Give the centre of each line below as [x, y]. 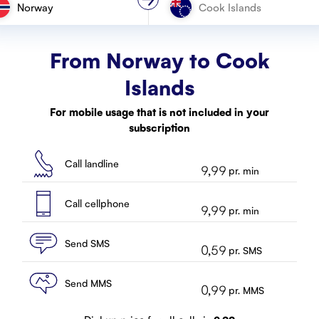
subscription [159, 127]
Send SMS [87, 243]
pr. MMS [247, 289]
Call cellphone [97, 203]
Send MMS [88, 283]
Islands [159, 87]
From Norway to [130, 59]
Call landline [91, 163]
